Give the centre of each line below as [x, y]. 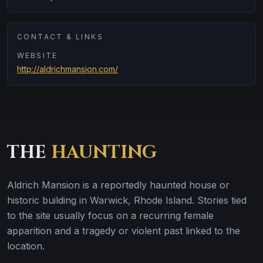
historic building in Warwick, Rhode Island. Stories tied [127, 200]
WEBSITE [38, 55]
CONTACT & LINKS [60, 37]
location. [26, 246]
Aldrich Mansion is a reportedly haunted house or [118, 185]
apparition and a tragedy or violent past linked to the [124, 231]
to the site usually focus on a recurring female [110, 215]
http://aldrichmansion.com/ [68, 69]
